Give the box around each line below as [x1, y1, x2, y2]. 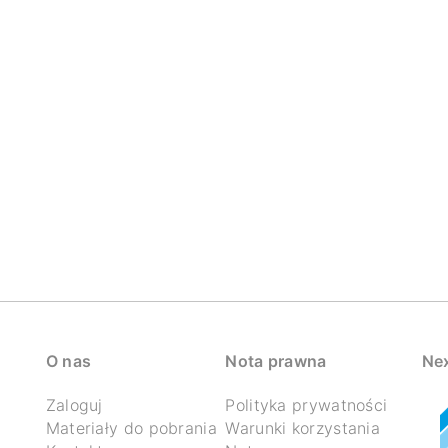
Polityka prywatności [225, 395, 388, 415]
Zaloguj [45, 395, 103, 415]
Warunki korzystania [225, 418, 381, 438]
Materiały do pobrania [45, 418, 217, 438]
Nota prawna [225, 351, 327, 371]
